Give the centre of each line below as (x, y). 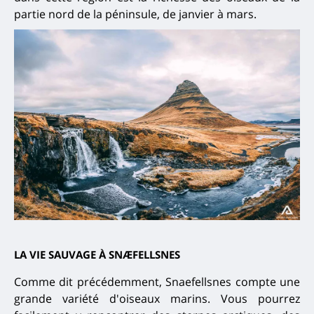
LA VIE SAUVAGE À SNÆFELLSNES (97, 254)
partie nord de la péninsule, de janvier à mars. (135, 14)
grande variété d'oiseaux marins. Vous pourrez (157, 298)
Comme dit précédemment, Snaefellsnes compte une (157, 281)
